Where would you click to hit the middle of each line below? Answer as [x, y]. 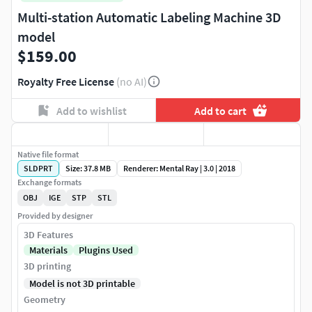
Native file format [48, 155]
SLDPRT [38, 169]
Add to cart [221, 110]
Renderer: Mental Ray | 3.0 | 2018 [179, 169]
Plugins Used [106, 250]
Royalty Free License [66, 82]
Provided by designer [55, 216]
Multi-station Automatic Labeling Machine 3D [149, 17]
